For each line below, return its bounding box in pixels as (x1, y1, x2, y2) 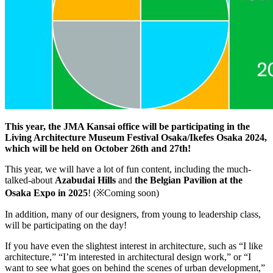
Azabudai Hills (55, 174, 116, 185)
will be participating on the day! (5, 219, 127, 230)
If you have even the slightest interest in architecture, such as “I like (5, 240, 263, 251)
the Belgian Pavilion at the (135, 174, 243, 185)
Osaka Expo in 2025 (5, 187, 88, 198)
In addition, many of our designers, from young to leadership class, (5, 208, 261, 219)
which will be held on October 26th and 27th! (5, 143, 191, 154)
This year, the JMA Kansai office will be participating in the (5, 121, 250, 132)
